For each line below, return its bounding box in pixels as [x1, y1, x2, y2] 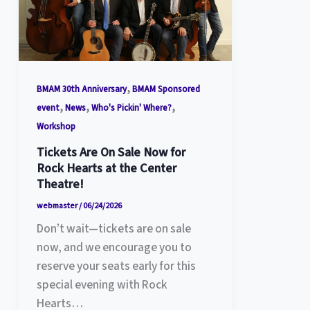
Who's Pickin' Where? [91, 101, 172, 114]
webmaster [36, 199, 79, 212]
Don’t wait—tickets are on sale [36, 220, 191, 238]
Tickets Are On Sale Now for [36, 143, 185, 161]
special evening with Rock [36, 276, 167, 294]
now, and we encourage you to [36, 239, 192, 257]
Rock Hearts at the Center [36, 158, 176, 177]
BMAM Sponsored [131, 82, 200, 95]
